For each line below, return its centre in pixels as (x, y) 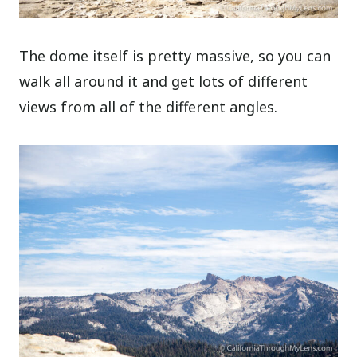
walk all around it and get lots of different (164, 82)
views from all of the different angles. (149, 107)
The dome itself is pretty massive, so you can (175, 56)
